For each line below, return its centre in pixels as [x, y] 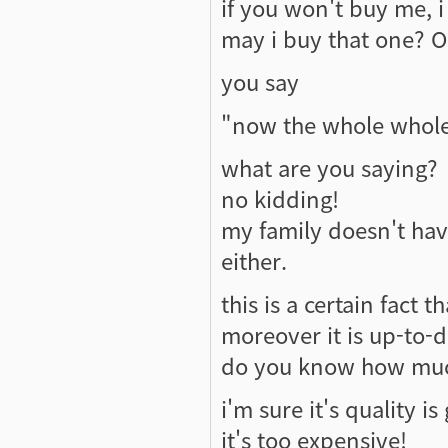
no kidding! [280, 197]
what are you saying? [329, 166]
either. [254, 259]
